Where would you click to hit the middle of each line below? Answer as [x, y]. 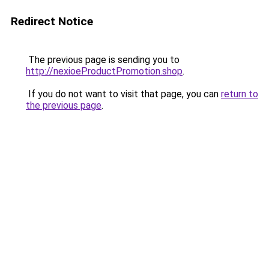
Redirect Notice [52, 21]
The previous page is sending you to [103, 60]
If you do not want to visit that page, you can [123, 94]
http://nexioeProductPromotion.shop [104, 71]
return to [240, 94]
